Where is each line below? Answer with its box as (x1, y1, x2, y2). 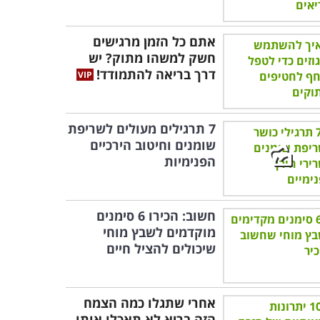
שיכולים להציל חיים (106, 240, 216, 257)
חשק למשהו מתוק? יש (89, 49, 216, 66)
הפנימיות (164, 153, 216, 170)
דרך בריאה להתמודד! (96, 66, 216, 83)
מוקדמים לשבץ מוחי (103, 224, 216, 241)
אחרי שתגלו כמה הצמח (84, 294, 216, 311)
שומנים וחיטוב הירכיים (90, 136, 216, 154)
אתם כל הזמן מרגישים (93, 33, 216, 50)
